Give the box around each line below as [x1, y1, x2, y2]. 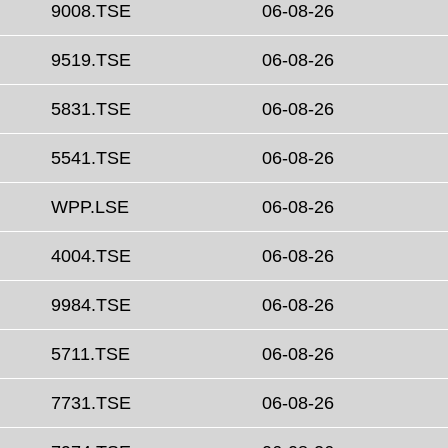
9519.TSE [51, 50, 131, 71]
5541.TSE [51, 148, 131, 169]
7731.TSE [51, 393, 131, 414]
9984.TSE [51, 295, 131, 316]
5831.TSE [51, 99, 131, 120]
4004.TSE [51, 246, 131, 267]
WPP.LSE [51, 197, 129, 218]
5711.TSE [51, 344, 130, 365]
